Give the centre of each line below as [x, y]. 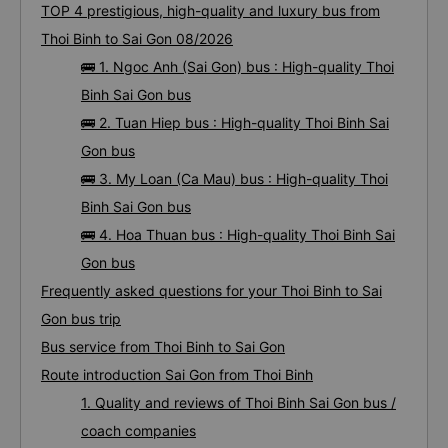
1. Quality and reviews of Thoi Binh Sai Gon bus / [238, 402]
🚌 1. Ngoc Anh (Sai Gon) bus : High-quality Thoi [237, 66]
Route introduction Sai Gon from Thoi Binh [177, 374]
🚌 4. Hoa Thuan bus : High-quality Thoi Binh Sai [238, 234]
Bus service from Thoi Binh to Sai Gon [163, 346]
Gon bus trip [81, 318]
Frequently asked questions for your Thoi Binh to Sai [211, 290]
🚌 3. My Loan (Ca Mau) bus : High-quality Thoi [234, 178]
